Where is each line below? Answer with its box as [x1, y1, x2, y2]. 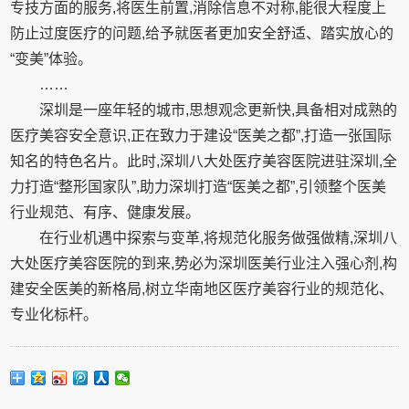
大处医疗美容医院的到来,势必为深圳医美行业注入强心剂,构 [10, 256, 398, 271]
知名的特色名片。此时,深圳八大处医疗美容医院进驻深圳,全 [10, 153, 398, 169]
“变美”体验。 [10, 51, 93, 67]
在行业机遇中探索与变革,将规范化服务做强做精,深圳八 [39, 230, 398, 246]
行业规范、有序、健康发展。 [10, 204, 201, 220]
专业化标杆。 [10, 307, 99, 322]
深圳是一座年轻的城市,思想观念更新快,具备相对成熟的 [39, 102, 398, 118]
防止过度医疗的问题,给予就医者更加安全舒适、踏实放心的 [10, 26, 394, 41]
